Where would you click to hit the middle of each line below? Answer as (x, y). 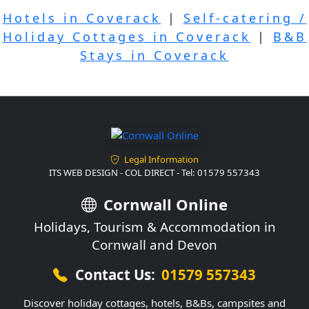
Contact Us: (116, 275)
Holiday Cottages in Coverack (127, 37)
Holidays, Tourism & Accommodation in (154, 227)
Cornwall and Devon (154, 245)
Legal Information (160, 160)
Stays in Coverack (154, 56)
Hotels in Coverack (82, 18)
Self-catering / (245, 18)
